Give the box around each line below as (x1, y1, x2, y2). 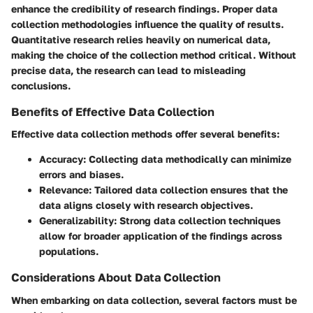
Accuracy (39, 153, 83, 166)
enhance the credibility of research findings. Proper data (11, 3, 277, 15)
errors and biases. (39, 168, 124, 181)
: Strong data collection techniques (114, 214, 281, 227)
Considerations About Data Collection (11, 270, 221, 285)
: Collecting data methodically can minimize (83, 153, 291, 166)
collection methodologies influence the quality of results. (11, 18, 284, 31)
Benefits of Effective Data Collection (11, 105, 214, 119)
